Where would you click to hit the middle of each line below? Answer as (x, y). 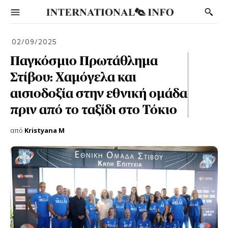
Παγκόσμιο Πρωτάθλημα (84, 60)
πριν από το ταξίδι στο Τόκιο (94, 109)
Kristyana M (45, 130)
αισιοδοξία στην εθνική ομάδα (99, 93)
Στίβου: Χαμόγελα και (73, 77)
